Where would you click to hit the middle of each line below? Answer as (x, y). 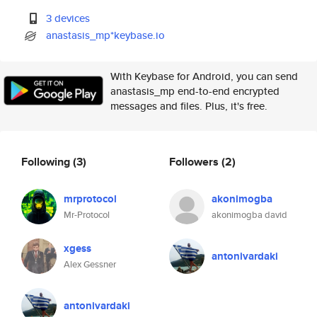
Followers (195, 161)
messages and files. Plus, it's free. (189, 106)
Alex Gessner (90, 264)
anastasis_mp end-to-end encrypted (195, 91)
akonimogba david (249, 215)
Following (47, 161)
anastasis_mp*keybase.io (106, 35)
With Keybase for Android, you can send (204, 76)
